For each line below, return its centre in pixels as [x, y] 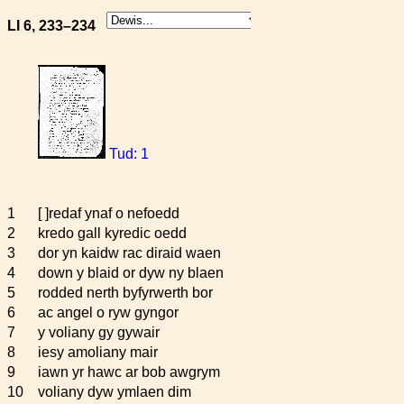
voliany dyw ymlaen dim [115, 392]
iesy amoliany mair [98, 352]
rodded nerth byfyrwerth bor [125, 293]
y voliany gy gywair [99, 332]
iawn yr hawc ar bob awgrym [129, 372]
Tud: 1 [127, 154]
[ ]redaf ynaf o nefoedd [109, 213]
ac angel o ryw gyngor [108, 312]
